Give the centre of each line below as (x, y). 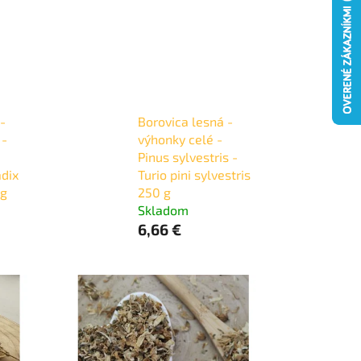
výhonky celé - (180, 139)
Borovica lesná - (185, 121)
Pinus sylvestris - (187, 156)
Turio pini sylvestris (194, 174)
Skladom (163, 210)
